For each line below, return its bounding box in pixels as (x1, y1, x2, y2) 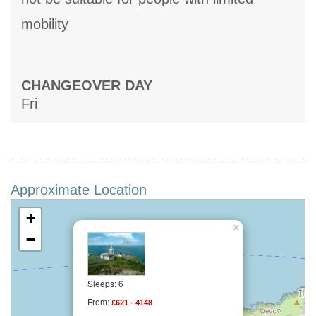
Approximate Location (11, 182, 147, 198)
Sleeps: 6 (87, 277, 123, 290)
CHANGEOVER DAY (21, 78, 152, 94)
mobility (21, 16, 68, 32)
